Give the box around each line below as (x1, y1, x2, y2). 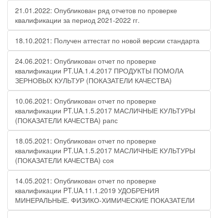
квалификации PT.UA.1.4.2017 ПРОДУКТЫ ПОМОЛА (15, 66, 183, 75)
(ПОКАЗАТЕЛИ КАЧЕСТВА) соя (15, 155, 114, 165)
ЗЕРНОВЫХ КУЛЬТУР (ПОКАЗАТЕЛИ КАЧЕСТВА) (15, 75, 172, 85)
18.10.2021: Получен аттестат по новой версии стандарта (15, 36, 200, 45)
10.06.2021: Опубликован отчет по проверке (15, 96, 156, 106)
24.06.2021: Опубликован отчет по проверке (15, 56, 156, 66)
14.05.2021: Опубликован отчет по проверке (15, 176, 156, 185)
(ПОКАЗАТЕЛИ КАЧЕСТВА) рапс (15, 115, 118, 125)
